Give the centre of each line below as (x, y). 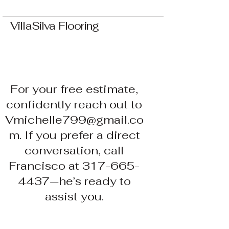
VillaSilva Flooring (55, 26)
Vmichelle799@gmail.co (74, 120)
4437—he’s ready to (74, 181)
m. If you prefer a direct (74, 135)
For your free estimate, (74, 89)
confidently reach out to (74, 104)
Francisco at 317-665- (74, 166)
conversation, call (74, 150)
